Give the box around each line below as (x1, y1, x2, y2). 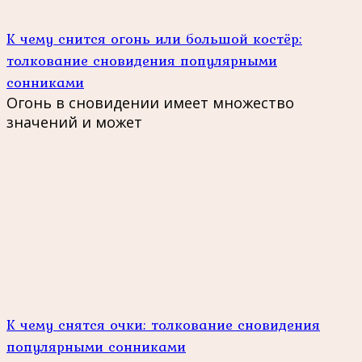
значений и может (6, 112, 142, 133)
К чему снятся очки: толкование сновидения (6, 314, 320, 336)
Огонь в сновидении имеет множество (6, 93, 294, 113)
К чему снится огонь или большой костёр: (6, 27, 302, 50)
